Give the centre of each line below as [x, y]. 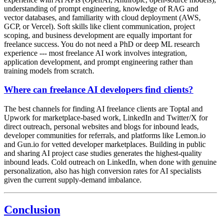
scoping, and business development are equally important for [98, 35]
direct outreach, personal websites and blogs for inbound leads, [101, 127]
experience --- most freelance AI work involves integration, [95, 53]
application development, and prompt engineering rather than [98, 62]
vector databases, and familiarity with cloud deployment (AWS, [102, 17]
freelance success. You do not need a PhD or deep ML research [102, 44]
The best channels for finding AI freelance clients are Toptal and [103, 109]
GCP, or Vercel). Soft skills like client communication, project [99, 26]
